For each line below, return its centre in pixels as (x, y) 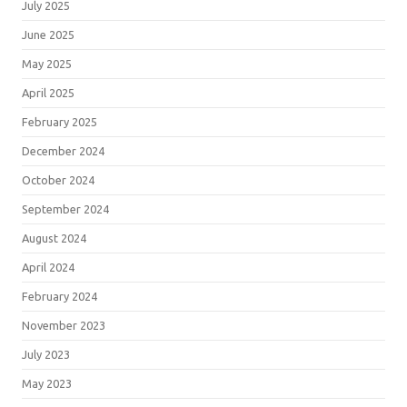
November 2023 (64, 325)
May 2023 (47, 383)
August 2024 (54, 238)
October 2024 (58, 179)
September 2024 (65, 208)
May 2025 (47, 63)
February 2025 (60, 121)
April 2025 (48, 92)
